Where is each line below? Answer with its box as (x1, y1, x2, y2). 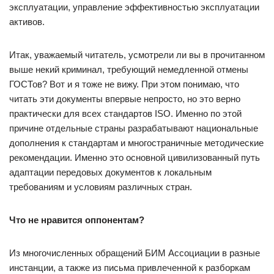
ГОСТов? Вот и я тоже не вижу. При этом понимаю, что (9, 79, 239, 89)
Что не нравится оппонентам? (9, 215, 144, 225)
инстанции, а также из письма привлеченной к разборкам (9, 262, 250, 273)
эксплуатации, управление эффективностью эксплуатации (9, 2, 259, 12)
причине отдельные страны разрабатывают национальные (9, 123, 258, 133)
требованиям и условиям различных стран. (9, 182, 192, 192)
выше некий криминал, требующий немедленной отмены (9, 64, 248, 75)
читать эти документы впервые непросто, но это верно (9, 94, 240, 104)
